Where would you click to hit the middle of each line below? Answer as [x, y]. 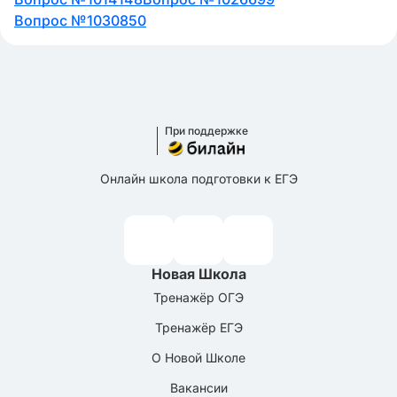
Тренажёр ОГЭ [198, 297]
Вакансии [198, 388]
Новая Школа [198, 274]
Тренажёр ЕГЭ [198, 327]
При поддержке [206, 131]
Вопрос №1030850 [80, 20]
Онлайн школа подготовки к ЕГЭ [198, 179]
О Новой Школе [198, 358]
